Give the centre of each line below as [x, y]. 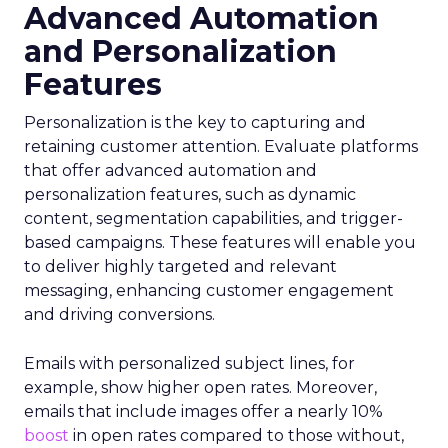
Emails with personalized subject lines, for [189, 363]
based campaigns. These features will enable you [220, 242]
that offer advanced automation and [170, 170]
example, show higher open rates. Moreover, [200, 387]
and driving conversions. [119, 314]
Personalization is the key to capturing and [195, 122]
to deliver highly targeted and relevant [180, 266]
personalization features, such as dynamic [190, 194]
